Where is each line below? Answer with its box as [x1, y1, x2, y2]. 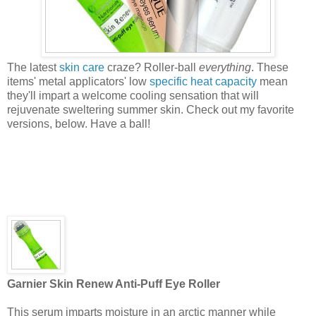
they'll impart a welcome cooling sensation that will [7, 89, 259, 102]
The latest [7, 61, 59, 73]
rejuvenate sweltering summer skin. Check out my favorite [7, 103, 294, 116]
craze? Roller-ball [104, 61, 199, 73]
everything [199, 61, 251, 73]
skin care [59, 61, 104, 73]
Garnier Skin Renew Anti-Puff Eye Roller [7, 277, 220, 290]
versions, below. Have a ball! [7, 117, 150, 130]
